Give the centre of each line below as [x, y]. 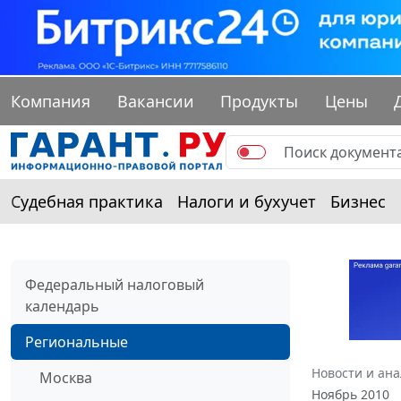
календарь [62, 307]
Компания [51, 102]
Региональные [77, 342]
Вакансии [155, 102]
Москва [66, 378]
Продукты [260, 102]
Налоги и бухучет [247, 202]
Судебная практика [87, 202]
